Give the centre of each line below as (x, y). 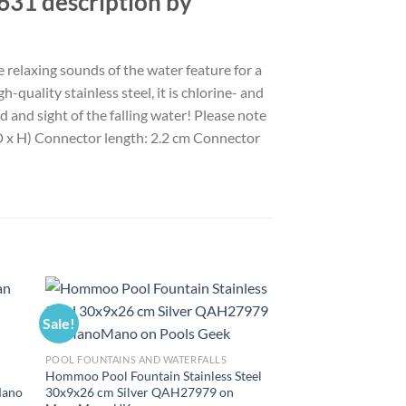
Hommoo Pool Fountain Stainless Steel (153, 376)
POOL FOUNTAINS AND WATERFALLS (136, 360)
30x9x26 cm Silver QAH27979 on (139, 392)
